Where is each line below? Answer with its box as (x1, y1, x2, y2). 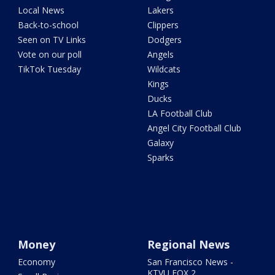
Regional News (147, 237, 230, 252)
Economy (18, 256, 56, 268)
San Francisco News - (147, 256, 233, 268)
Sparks (147, 152, 174, 164)
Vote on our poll (18, 48, 82, 61)
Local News (18, 4, 65, 17)
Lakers (147, 4, 174, 17)
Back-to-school (18, 19, 79, 31)
